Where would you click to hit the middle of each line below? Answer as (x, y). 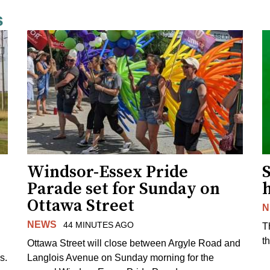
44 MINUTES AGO (98, 224)
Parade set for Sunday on (124, 189)
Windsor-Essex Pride (108, 172)
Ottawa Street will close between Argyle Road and (134, 243)
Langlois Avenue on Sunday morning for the (121, 257)
